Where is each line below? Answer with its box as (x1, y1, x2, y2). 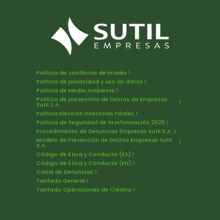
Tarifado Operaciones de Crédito (36, 185, 132, 193)
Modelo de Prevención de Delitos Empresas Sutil (36, 136, 172, 144)
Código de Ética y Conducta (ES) (36, 150, 131, 158)
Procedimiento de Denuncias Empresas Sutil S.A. (36, 127, 172, 135)
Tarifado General (36, 176, 85, 185)
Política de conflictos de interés (36, 68, 127, 77)
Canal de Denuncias (36, 167, 93, 176)
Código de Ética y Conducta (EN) (36, 159, 131, 167)
